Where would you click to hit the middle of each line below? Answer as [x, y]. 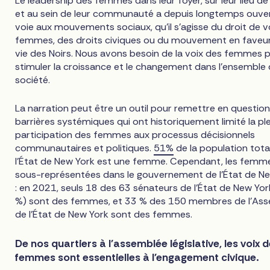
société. [33, 80]
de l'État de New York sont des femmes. [104, 215]
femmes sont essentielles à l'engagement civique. [137, 257]
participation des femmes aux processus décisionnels [135, 135]
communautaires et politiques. [85, 148]
